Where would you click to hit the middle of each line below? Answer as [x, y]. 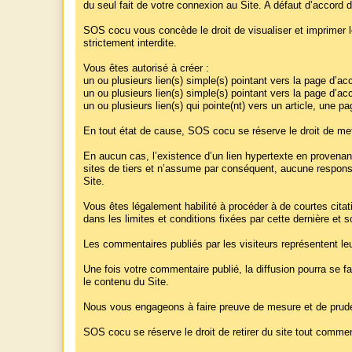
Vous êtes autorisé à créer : [146, 69]
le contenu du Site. [126, 282]
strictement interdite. [130, 44]
